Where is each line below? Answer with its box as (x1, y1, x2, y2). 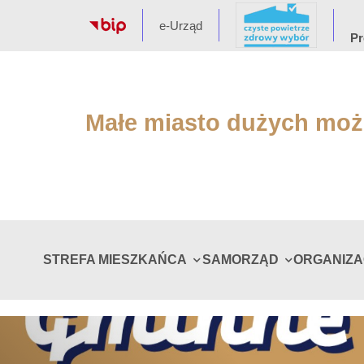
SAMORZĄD (201, 253, 279, 266)
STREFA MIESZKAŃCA (43, 253, 188, 266)
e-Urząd (159, 18, 202, 32)
